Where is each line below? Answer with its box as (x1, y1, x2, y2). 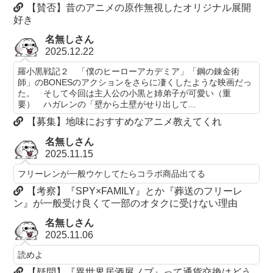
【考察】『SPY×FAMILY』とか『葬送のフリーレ (27, 185, 243, 196)
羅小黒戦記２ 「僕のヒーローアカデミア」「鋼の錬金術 (18, 66, 240, 77)
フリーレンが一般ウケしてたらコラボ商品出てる (18, 168, 206, 179)
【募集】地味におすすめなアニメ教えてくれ (27, 116, 222, 127)
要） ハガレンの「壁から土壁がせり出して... (18, 99, 196, 110)
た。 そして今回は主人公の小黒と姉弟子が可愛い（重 (18, 88, 232, 99)
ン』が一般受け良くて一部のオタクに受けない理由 (13, 197, 238, 208)
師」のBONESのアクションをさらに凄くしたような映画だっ (18, 77, 252, 88)
